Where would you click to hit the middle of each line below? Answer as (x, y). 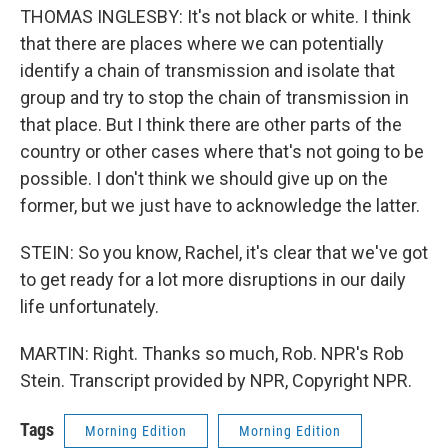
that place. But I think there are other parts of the (211, 124)
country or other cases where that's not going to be (222, 151)
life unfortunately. (89, 306)
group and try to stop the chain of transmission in (214, 97)
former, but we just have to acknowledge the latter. (220, 205)
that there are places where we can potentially (202, 43)
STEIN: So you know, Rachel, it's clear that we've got (224, 252)
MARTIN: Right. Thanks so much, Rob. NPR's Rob (212, 353)
